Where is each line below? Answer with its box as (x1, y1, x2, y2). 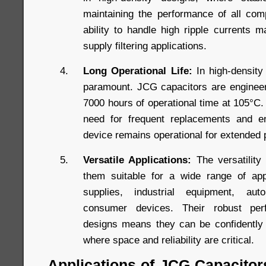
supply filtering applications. (83, 40, 207, 52)
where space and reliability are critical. (83, 234, 254, 246)
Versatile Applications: (83, 154, 192, 166)
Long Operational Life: (83, 65, 192, 77)
